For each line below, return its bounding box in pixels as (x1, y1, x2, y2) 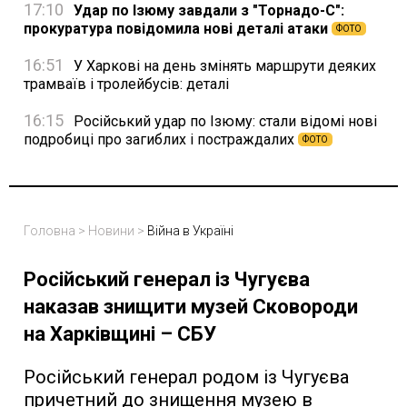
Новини (88, 223, 134, 238)
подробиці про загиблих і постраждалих (24, 130, 298, 148)
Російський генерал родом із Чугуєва (24, 365, 349, 388)
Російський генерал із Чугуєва (24, 267, 310, 291)
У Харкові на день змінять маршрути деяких (70, 56, 376, 74)
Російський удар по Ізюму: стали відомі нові (70, 112, 377, 130)
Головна (24, 223, 75, 238)
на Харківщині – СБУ (24, 322, 216, 345)
